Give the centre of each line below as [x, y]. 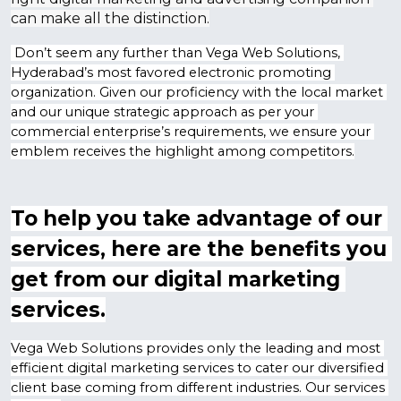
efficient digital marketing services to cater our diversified [197, 368]
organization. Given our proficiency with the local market [197, 92]
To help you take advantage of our [196, 218]
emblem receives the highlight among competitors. [183, 151]
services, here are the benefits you [199, 249]
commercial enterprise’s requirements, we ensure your [191, 132]
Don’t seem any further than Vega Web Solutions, [175, 53]
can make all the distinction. [110, 18]
